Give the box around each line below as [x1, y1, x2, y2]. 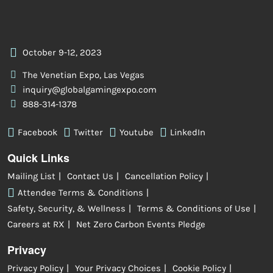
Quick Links [7, 150, 69, 166]
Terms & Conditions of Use [137, 203, 250, 214]
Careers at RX [7, 219, 65, 230]
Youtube [119, 126, 154, 138]
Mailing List [7, 171, 55, 182]
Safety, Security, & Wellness [7, 203, 126, 214]
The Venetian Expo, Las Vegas [23, 69, 144, 81]
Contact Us [67, 171, 113, 182]
